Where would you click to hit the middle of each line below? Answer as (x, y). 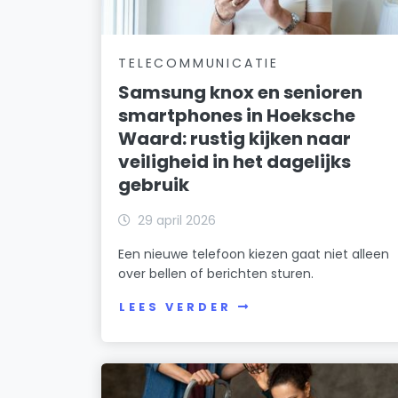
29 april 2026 (177, 220)
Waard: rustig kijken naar (235, 138)
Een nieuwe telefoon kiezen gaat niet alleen (254, 254)
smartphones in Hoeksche (237, 115)
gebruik (154, 184)
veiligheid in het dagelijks (235, 161)
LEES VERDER (175, 307)
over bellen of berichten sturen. (216, 273)
